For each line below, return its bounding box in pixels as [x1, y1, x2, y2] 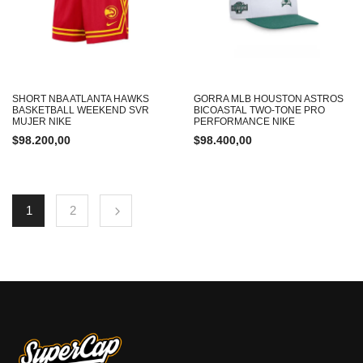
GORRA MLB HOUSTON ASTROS [194, 93, 344, 105]
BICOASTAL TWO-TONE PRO [194, 105, 325, 116]
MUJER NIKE [12, 116, 71, 127]
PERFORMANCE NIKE [194, 116, 295, 127]
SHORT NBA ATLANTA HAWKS [12, 93, 149, 105]
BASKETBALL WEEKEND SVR [12, 105, 149, 116]
